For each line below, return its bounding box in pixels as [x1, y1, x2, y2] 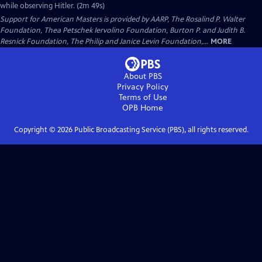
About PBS [123, 71, 162, 81]
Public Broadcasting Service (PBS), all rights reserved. [72, 125, 249, 135]
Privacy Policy [117, 82, 168, 92]
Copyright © [13, 125, 57, 135]
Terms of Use [118, 92, 167, 102]
